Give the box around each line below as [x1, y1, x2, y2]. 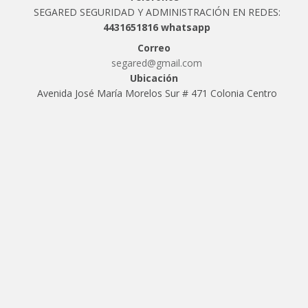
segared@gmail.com [111, 56, 202, 69]
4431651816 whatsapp [103, 20, 210, 34]
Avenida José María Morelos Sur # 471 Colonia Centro [36, 86, 277, 100]
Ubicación [130, 71, 178, 85]
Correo [137, 41, 170, 54]
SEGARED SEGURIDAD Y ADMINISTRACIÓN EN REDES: [33, 5, 280, 19]
